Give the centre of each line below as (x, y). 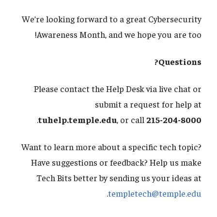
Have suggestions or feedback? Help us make (116, 162)
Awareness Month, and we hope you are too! (119, 34)
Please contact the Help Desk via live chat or (118, 89)
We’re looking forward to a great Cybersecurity (112, 19)
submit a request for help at (148, 104)
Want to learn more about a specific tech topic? (111, 147)
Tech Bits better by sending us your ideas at (119, 178)
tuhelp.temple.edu (77, 120)
